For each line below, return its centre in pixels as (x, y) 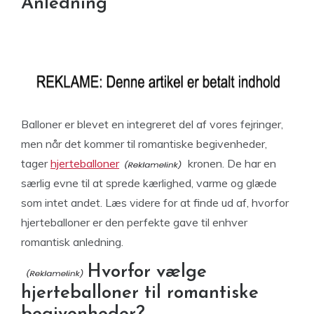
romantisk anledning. (72, 242)
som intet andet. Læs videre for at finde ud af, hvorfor (155, 203)
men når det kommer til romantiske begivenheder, (144, 144)
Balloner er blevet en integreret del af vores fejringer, (152, 124)
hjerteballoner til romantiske (140, 293)
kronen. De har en (231, 163)
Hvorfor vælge (147, 272)
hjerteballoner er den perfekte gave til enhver (134, 222)
